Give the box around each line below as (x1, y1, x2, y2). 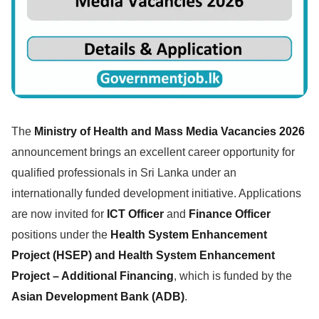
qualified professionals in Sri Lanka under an (11, 166, 236, 179)
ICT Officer (107, 207, 164, 220)
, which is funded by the (174, 269, 292, 282)
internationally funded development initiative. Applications (11, 187, 301, 199)
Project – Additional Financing (11, 269, 174, 282)
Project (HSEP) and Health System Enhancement (11, 249, 275, 261)
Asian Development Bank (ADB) (11, 290, 184, 303)
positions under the (11, 228, 110, 241)
